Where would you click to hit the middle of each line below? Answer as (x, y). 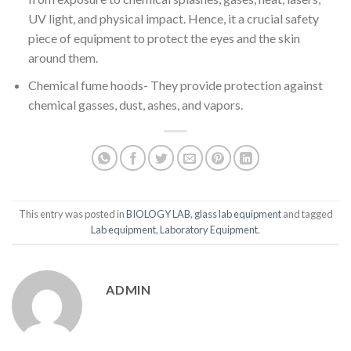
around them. (63, 58)
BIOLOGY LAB (158, 213)
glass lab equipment (237, 213)
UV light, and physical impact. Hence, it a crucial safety (173, 19)
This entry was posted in (72, 213)
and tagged (307, 213)
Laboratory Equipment (209, 229)
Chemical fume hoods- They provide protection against (175, 85)
